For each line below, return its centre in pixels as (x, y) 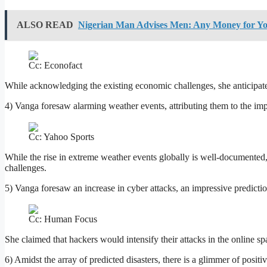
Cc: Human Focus (63, 219)
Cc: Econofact (55, 66)
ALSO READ (45, 25)
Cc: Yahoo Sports (61, 137)
